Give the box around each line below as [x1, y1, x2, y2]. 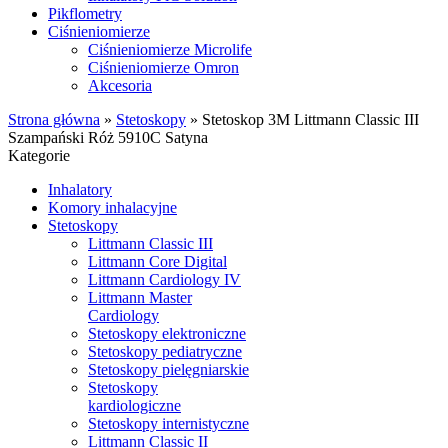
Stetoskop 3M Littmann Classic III [202, 111, 419, 128]
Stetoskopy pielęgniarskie [88, 361, 249, 378]
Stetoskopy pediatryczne [88, 343, 242, 360]
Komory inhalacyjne [48, 199, 177, 216]
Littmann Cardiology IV [88, 271, 241, 288]
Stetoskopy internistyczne [88, 415, 249, 432]
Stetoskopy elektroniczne [88, 325, 246, 342]
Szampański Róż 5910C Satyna [8, 129, 208, 146]
